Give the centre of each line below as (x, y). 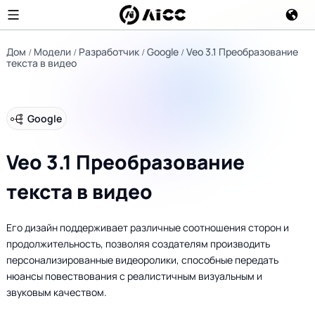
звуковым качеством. (56, 292)
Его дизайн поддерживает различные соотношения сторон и (147, 228)
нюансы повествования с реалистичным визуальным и (134, 276)
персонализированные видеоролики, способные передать (142, 260)
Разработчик (109, 52)
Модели (52, 52)
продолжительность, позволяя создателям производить (138, 244)
